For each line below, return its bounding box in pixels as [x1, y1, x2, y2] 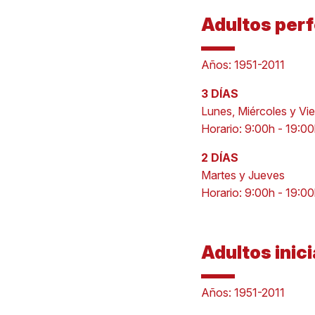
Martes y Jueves [200, 168, 285, 182]
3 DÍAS [200, 86, 238, 101]
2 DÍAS [200, 150, 238, 165]
